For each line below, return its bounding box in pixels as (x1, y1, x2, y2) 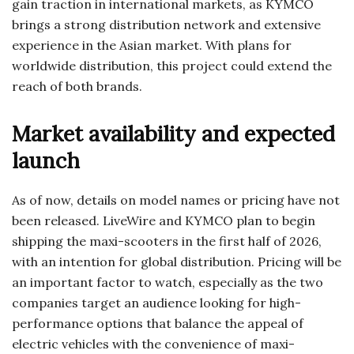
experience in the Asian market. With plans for (12, 37, 292, 54)
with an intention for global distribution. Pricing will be (12, 254, 341, 270)
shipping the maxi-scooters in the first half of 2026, (12, 233, 322, 250)
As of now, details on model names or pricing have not (12, 192, 340, 209)
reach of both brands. (12, 78, 142, 95)
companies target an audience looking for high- (12, 295, 301, 311)
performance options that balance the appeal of (12, 315, 303, 332)
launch (12, 147, 80, 175)
